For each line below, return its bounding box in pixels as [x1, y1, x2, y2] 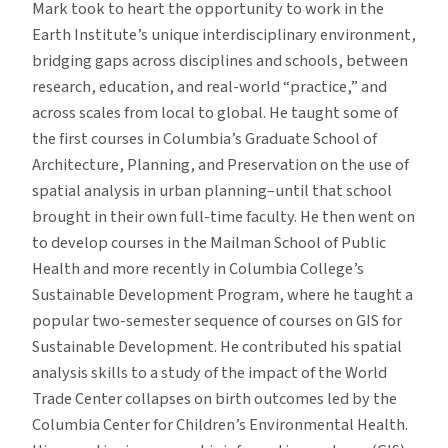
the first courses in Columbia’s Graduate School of [32, 127, 377, 152]
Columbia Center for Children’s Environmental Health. [32, 413, 408, 438]
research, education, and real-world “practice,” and [32, 75, 387, 100]
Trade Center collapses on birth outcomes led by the [32, 387, 397, 412]
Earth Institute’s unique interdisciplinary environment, [32, 23, 416, 48]
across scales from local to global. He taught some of [32, 101, 398, 126]
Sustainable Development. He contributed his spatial [32, 335, 402, 360]
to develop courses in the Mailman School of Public [32, 231, 386, 256]
